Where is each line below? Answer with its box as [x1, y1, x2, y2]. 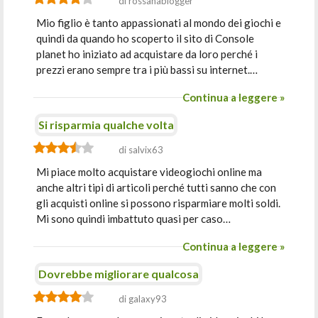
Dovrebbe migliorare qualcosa [38, 267, 199, 280]
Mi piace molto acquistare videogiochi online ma [36, 165, 263, 178]
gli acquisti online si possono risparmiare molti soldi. [36, 197, 281, 209]
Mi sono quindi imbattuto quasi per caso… [36, 212, 231, 225]
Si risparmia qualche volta [38, 118, 175, 131]
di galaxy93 [119, 293, 168, 305]
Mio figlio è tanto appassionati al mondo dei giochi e [36, 16, 282, 29]
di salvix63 [119, 144, 164, 155]
